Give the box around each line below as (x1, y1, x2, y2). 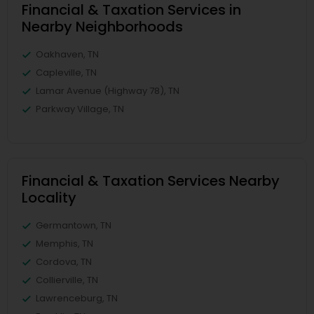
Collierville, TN (36, 273, 98, 287)
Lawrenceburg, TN (36, 291, 118, 305)
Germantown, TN (36, 218, 111, 232)
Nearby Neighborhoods (22, 16, 183, 36)
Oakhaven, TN (36, 47, 99, 61)
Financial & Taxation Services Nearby (22, 170, 280, 191)
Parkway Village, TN (36, 102, 124, 116)
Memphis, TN (36, 236, 93, 250)
